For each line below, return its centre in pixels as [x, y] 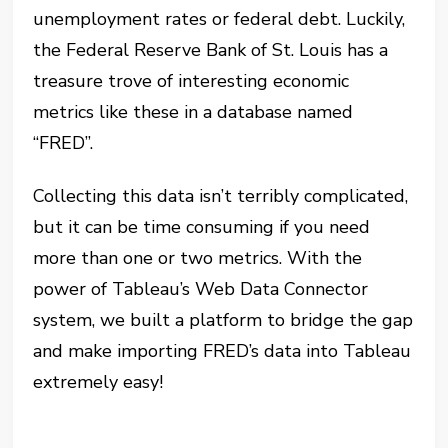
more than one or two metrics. [160, 258]
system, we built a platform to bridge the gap [223, 320]
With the [325, 258]
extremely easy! [98, 382]
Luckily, [376, 19]
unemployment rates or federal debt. [190, 19]
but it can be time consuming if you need [202, 227]
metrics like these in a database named [193, 112]
